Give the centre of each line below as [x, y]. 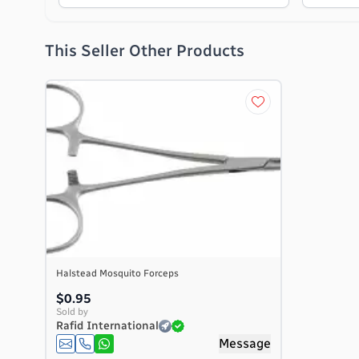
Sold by [72, 312]
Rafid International [107, 326]
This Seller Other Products [145, 50]
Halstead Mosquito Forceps [117, 273]
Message [245, 343]
